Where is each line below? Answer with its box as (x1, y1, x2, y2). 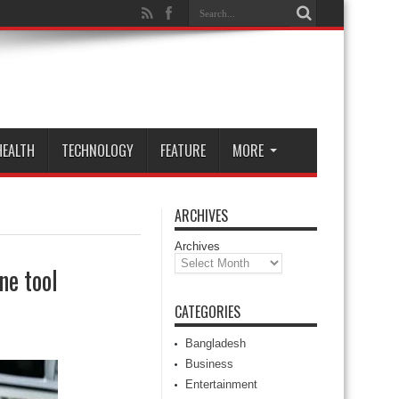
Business (185, 357, 233, 370)
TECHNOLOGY (61, 140, 134, 161)
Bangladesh (185, 337, 246, 350)
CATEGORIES (175, 301, 240, 322)
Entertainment (185, 378, 257, 391)
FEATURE (160, 140, 206, 161)
